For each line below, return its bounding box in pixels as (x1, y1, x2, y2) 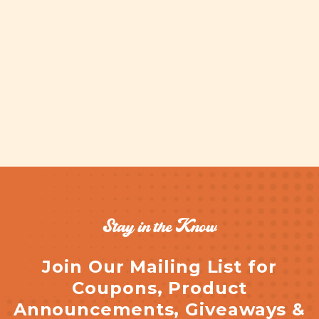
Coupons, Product (72, 278, 247, 298)
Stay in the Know (103, 218, 216, 237)
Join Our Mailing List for (42, 256, 277, 277)
